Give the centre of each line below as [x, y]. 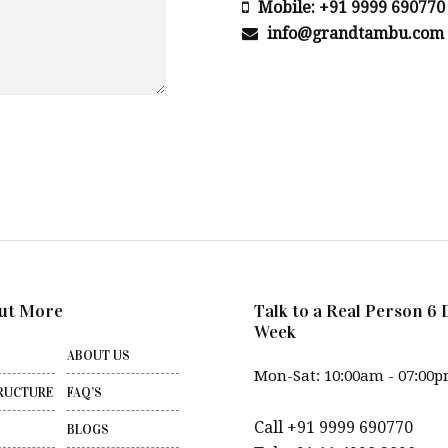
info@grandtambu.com [353, 33]
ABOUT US [99, 356]
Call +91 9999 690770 [333, 427]
